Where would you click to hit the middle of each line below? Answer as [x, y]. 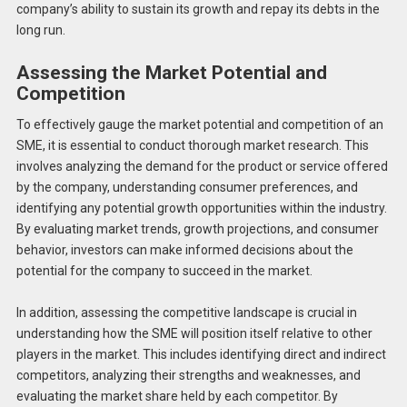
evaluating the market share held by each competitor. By [177, 397]
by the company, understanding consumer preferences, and [187, 187]
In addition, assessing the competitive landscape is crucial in [186, 313]
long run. [40, 30]
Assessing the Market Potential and [171, 73]
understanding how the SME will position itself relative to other [194, 334]
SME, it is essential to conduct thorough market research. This [192, 145]
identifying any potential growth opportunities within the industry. [201, 208]
